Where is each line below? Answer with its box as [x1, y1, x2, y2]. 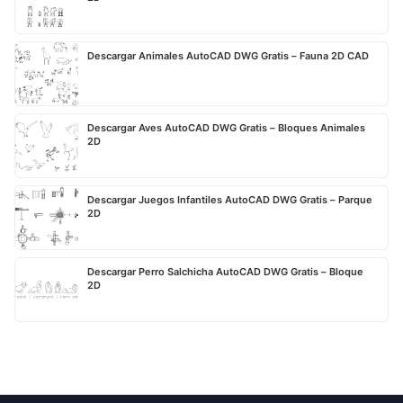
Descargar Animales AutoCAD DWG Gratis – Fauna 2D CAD [87, 49, 369, 62]
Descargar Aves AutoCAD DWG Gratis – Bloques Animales [87, 121, 365, 134]
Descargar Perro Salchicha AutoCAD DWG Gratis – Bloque [87, 264, 363, 278]
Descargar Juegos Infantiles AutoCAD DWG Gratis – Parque [87, 193, 372, 206]
